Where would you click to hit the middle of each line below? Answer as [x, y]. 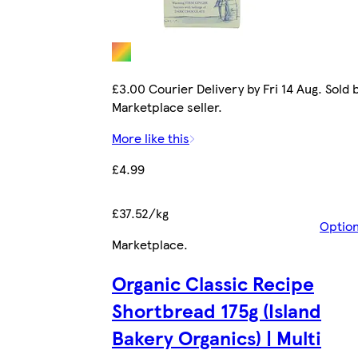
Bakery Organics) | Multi [217, 338]
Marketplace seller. [167, 107]
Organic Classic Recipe [213, 283]
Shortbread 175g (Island [217, 310]
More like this [151, 138]
